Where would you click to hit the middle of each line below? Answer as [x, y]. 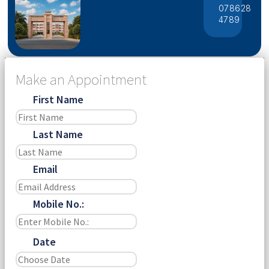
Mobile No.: [58, 204]
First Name [58, 99]
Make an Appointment [81, 79]
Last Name [58, 134]
